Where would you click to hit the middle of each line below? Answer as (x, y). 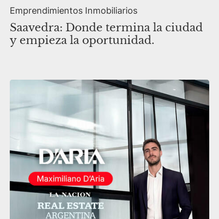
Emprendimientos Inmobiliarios (74, 11)
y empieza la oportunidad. (82, 41)
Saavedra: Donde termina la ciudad (106, 28)
